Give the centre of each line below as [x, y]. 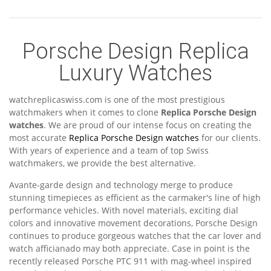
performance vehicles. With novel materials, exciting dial [124, 210]
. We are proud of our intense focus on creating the [148, 125]
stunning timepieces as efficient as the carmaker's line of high [135, 198]
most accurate [39, 138]
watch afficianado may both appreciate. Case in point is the [129, 248]
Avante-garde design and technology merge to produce [121, 185]
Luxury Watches [135, 73]
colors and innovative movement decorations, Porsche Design [133, 223]
